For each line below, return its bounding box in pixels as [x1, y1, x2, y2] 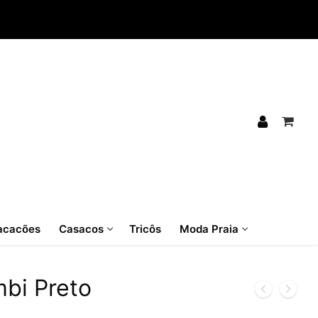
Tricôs [129, 221, 161, 236]
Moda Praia [180, 221, 238, 236]
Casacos [59, 221, 104, 236]
